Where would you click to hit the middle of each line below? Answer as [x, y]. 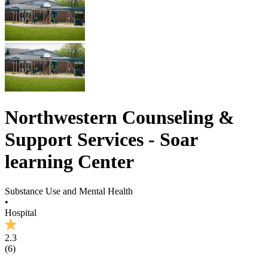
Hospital [21, 212]
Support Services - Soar [101, 140]
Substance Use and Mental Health [69, 191]
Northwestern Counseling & [120, 118]
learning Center [69, 162]
